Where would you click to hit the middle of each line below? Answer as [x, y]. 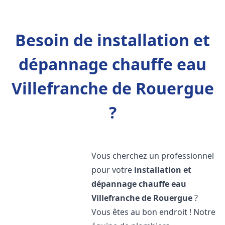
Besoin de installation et [113, 40]
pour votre [113, 170]
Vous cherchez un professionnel [153, 156]
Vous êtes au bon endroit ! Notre [154, 212]
